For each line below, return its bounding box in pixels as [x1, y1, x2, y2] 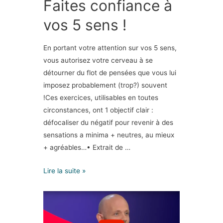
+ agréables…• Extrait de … [43, 143, 131, 152]
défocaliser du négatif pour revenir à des [43, 118, 174, 127]
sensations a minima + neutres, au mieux [43, 131, 175, 139]
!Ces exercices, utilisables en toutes [43, 94, 159, 102]
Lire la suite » [43, 167, 86, 175]
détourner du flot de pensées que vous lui [43, 69, 177, 77]
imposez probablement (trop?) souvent [43, 81, 168, 90]
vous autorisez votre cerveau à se [43, 56, 153, 65]
